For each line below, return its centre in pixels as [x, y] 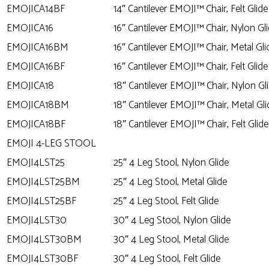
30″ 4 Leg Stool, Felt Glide [167, 258]
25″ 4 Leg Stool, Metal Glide [170, 182]
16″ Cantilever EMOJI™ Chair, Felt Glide [191, 66]
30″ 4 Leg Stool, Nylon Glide [172, 220]
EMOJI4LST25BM [43, 182]
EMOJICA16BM [38, 47]
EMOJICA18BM [38, 105]
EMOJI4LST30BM [44, 239]
